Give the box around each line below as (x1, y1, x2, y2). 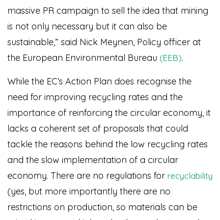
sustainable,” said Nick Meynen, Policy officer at (7, 36, 201, 48)
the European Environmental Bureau (7, 52, 160, 63)
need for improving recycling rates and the (7, 91, 183, 103)
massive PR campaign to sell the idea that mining (7, 5, 208, 16)
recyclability (167, 170, 213, 181)
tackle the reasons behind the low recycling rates (7, 138, 208, 150)
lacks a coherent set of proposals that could (7, 123, 188, 134)
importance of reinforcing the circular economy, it (7, 107, 211, 118)
